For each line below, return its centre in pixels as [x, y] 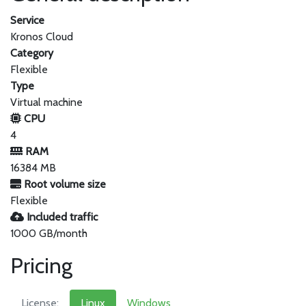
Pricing [41, 265]
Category [32, 53]
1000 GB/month [49, 233]
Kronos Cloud [42, 37]
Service [27, 20]
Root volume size [64, 184]
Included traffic [61, 217]
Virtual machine [46, 102]
